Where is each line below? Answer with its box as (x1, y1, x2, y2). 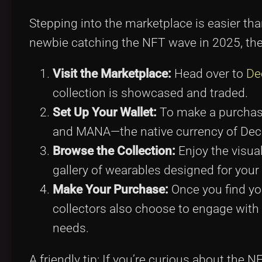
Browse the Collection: (53, 144, 175, 158)
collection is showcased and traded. (53, 86, 248, 101)
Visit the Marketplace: (53, 67, 171, 81)
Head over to (171, 67, 246, 81)
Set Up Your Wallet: (53, 105, 157, 120)
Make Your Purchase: (53, 182, 168, 197)
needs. (53, 221, 89, 236)
